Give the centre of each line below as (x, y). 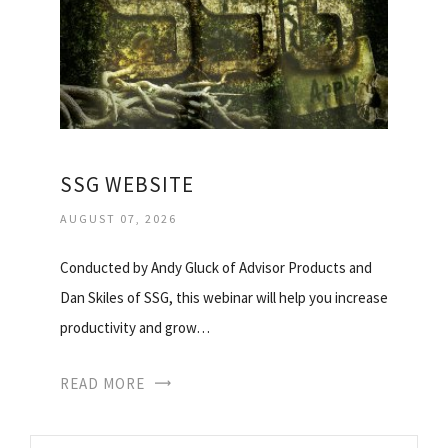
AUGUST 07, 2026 (118, 218)
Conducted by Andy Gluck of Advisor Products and (216, 267)
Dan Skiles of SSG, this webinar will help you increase (224, 297)
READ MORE (102, 383)
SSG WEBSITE (127, 184)
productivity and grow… (135, 327)
